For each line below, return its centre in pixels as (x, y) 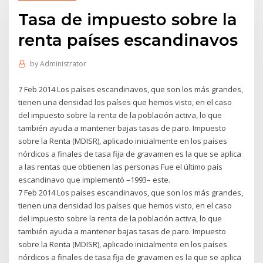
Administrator (63, 64)
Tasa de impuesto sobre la (128, 19)
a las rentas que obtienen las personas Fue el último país (121, 166)
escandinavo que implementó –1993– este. (95, 179)
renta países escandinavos (128, 40)
